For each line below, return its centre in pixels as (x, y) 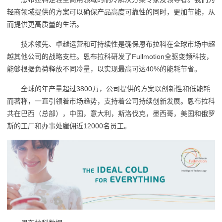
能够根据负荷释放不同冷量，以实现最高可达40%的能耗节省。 (104, 69)
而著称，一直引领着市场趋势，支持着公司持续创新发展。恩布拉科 (111, 101)
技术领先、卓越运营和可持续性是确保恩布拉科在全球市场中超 (118, 44)
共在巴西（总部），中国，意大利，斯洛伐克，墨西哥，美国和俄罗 (111, 114)
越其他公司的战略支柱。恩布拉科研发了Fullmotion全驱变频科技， (110, 57)
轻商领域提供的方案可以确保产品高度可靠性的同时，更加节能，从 (111, 12)
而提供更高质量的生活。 (45, 25)
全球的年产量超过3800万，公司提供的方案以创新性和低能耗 (115, 89)
